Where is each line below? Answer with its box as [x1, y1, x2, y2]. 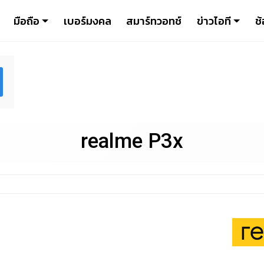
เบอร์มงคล [63, 12, 111, 29]
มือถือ [13, 12, 39, 29]
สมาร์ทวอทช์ [126, 12, 182, 29]
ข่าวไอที [196, 12, 231, 29]
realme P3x [81, 128, 183, 154]
